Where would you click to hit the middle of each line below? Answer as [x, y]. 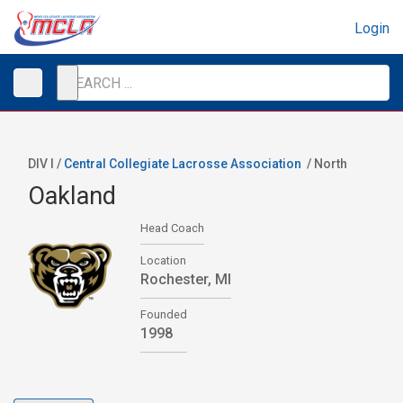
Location [163, 260]
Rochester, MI [186, 279]
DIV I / [46, 164]
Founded [164, 314]
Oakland [72, 196]
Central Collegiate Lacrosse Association [183, 164]
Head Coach [172, 228]
